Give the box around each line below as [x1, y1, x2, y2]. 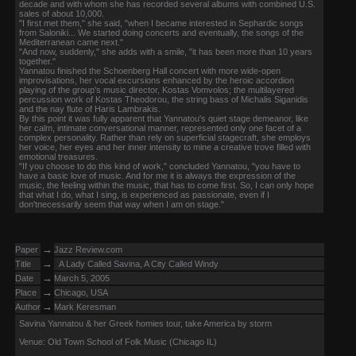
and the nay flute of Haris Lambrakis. [19, 104, 161, 114]
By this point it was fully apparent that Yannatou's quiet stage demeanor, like [19, 114, 308, 123]
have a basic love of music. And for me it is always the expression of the [19, 171, 296, 180]
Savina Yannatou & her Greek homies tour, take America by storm [19, 319, 272, 328]
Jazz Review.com [54, 245, 122, 254]
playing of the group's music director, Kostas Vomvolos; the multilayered [19, 85, 294, 95]
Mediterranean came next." [19, 37, 123, 47]
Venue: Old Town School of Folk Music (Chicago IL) [19, 337, 217, 346]
